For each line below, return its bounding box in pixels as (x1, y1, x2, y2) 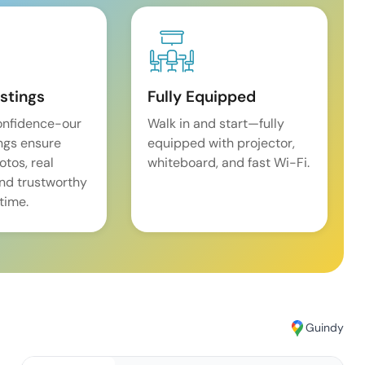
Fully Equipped (147, 86, 257, 107)
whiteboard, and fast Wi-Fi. (147, 153, 310, 171)
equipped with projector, (147, 134, 296, 152)
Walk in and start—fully (147, 114, 285, 132)
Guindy (306, 320, 345, 336)
